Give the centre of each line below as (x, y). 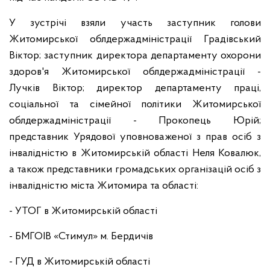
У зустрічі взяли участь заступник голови (135, 23)
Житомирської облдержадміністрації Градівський (135, 39)
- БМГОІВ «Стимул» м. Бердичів (81, 237)
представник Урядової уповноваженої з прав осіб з (135, 137)
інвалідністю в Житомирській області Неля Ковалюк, (135, 153)
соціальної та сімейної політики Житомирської (135, 105)
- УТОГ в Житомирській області (83, 211)
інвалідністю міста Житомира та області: (104, 186)
